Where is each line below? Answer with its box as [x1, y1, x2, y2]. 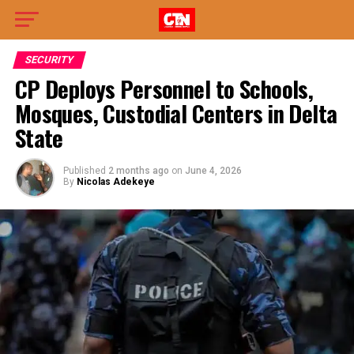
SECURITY [23, 54, 75, 66]
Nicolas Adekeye [76, 176, 155, 187]
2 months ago [107, 165, 169, 176]
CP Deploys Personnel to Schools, [14, 72, 314, 105]
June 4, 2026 [184, 165, 242, 176]
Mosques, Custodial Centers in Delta [14, 96, 337, 130]
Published [62, 165, 106, 176]
